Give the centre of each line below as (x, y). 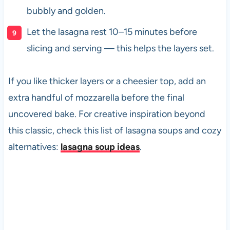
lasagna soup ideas (100, 147)
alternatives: (34, 147)
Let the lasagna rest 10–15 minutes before (112, 32)
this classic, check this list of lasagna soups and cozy (114, 131)
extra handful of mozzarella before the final (96, 98)
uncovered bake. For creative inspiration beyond (107, 114)
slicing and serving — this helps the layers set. (120, 49)
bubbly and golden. (66, 11)
